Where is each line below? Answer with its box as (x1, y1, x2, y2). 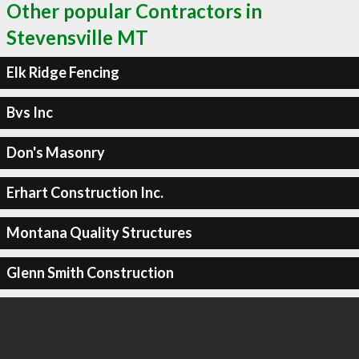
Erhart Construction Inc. (6, 184, 163, 201)
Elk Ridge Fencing (6, 63, 119, 81)
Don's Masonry (6, 143, 105, 161)
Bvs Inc (6, 103, 53, 121)
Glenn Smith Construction (6, 264, 174, 281)
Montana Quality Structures (6, 224, 192, 241)
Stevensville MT (6, 25, 148, 49)
